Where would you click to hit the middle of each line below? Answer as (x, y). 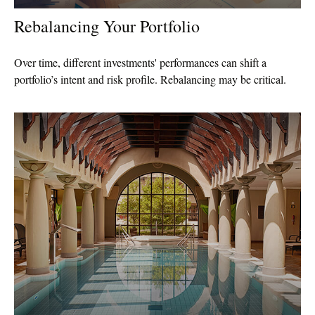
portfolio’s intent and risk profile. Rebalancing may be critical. (150, 79)
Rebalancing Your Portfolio (107, 26)
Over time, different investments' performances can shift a (140, 62)
